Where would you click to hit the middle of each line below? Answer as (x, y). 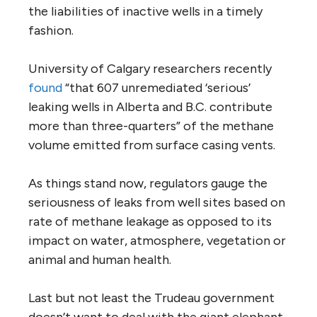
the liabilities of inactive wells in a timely (145, 11)
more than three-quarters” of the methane (151, 126)
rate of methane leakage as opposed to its (150, 221)
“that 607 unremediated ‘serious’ (156, 87)
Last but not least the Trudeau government (151, 298)
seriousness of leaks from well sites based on (157, 202)
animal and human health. (100, 259)
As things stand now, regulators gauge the (148, 183)
